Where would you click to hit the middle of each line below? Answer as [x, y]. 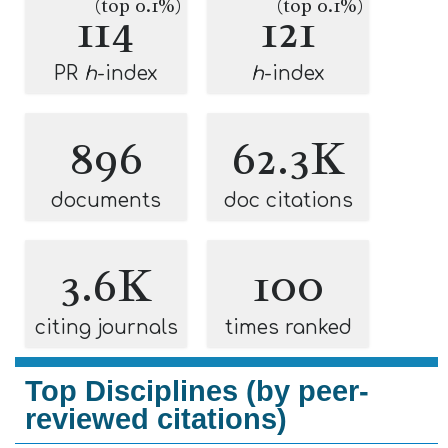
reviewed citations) [156, 419]
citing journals [106, 327]
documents [106, 200]
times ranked [288, 327]
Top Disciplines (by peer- [197, 391]
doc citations [288, 200]
